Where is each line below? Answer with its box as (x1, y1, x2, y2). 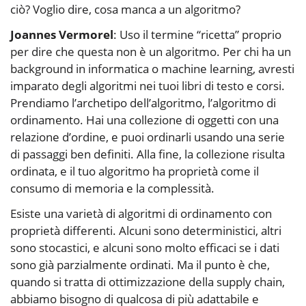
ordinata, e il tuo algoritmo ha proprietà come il (10, 163, 259, 180)
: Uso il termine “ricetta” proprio (113, 27, 281, 43)
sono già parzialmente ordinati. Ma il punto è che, (10, 257, 270, 273)
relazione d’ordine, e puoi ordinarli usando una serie (10, 129, 285, 145)
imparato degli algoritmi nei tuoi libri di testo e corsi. (10, 78, 285, 94)
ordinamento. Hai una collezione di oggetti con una (10, 112, 279, 128)
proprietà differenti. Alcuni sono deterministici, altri (10, 223, 281, 239)
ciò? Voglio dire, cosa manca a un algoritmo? (10, 1, 240, 18)
